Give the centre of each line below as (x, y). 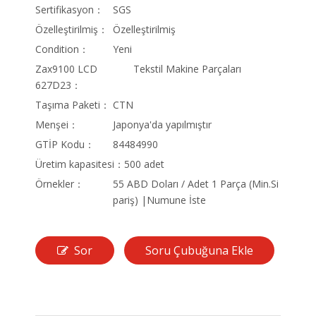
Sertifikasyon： (69, 10)
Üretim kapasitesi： (80, 164)
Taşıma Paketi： (73, 105)
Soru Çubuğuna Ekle (199, 251)
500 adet (144, 164)
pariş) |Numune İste (159, 200)
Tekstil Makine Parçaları (188, 69)
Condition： (62, 49)
